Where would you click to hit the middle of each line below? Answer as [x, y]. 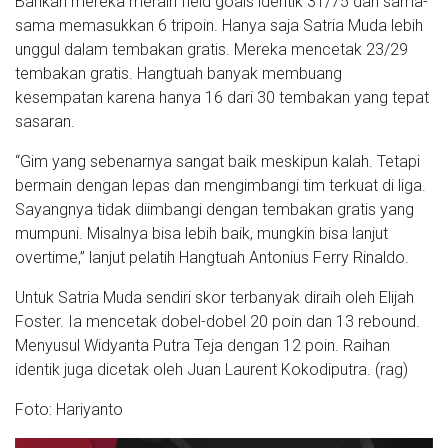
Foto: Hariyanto [69, 410]
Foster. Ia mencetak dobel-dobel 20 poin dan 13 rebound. [217, 322]
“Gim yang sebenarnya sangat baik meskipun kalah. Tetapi [217, 162]
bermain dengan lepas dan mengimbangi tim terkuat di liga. [220, 186]
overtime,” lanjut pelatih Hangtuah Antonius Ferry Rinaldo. [212, 258]
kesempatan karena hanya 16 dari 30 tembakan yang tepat [222, 98]
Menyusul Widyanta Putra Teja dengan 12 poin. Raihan [202, 346]
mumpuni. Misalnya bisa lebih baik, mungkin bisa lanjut [201, 234]
